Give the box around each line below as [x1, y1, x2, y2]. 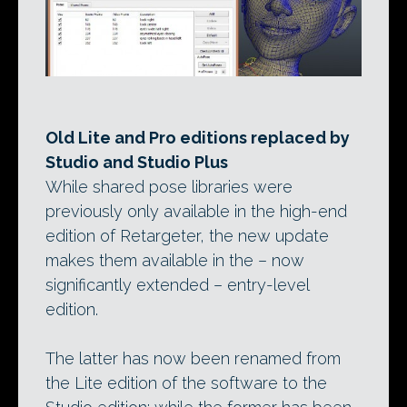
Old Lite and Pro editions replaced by [45, 128, 350, 148]
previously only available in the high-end [45, 202, 347, 222]
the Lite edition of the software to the [45, 373, 327, 393]
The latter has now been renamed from [45, 349, 341, 369]
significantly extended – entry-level [45, 275, 309, 295]
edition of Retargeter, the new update [45, 226, 329, 246]
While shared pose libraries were [45, 177, 293, 197]
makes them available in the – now [45, 251, 304, 271]
